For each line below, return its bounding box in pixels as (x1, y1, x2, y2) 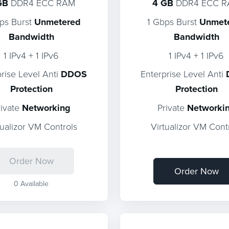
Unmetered (34, 15, 81, 29)
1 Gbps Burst (147, 15, 199, 28)
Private (157, 101, 187, 113)
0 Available (14, 178, 49, 189)
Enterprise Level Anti (141, 67, 226, 80)
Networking (21, 101, 71, 114)
